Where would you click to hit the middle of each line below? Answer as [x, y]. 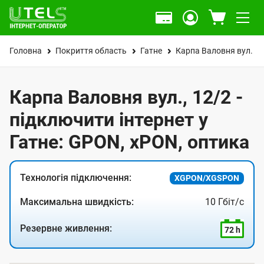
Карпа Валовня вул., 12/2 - [126, 97]
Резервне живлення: [66, 228]
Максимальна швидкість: [77, 202]
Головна [26, 51]
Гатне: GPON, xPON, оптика [129, 142]
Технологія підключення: [76, 178]
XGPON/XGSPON [207, 178]
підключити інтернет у [109, 120]
